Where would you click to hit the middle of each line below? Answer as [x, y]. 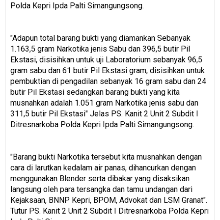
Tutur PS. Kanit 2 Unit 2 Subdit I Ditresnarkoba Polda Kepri [110, 211]
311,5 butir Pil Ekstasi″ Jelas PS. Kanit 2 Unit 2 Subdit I [104, 114]
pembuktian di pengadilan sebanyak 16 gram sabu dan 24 [108, 82]
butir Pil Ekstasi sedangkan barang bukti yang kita [95, 92]
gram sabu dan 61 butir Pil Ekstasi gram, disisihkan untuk [108, 71]
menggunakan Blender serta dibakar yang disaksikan [100, 179]
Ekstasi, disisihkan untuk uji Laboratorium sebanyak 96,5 [106, 60]
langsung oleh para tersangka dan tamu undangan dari [101, 190]
